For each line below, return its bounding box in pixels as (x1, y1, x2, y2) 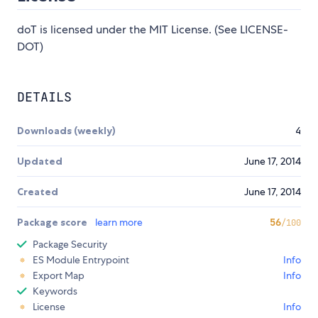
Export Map (33, 269, 84, 283)
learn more (95, 216, 143, 229)
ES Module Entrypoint (33, 253, 129, 267)
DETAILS (17, 89, 72, 106)
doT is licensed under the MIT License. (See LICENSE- (17, 22, 288, 38)
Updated (17, 155, 62, 168)
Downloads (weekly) (17, 124, 116, 138)
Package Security (33, 238, 107, 251)
